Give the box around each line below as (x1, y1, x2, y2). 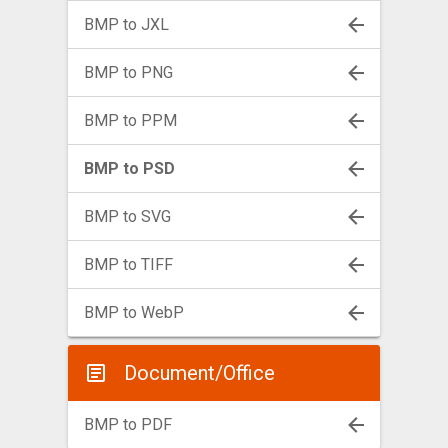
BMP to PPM (84, 111, 177, 131)
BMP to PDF (84, 415, 172, 435)
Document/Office (124, 361, 275, 386)
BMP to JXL (84, 15, 169, 35)
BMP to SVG (84, 207, 171, 227)
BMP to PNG (84, 63, 173, 83)
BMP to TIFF (84, 255, 173, 275)
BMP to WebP (84, 303, 184, 323)
